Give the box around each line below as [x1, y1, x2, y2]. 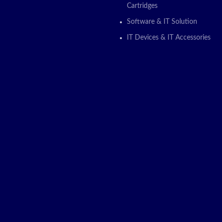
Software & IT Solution [127, 18, 197, 25]
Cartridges [127, 2, 158, 9]
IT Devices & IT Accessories [127, 34, 211, 41]
